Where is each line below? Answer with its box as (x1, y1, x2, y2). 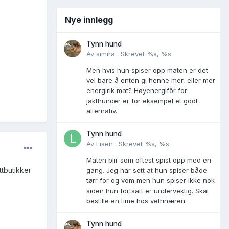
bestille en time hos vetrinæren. (86, 196, 187, 205)
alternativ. (86, 106, 117, 115)
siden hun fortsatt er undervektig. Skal (86, 186, 209, 195)
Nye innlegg (65, 14, 113, 25)
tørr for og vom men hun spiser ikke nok (86, 176, 215, 185)
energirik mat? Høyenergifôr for (86, 86, 187, 95)
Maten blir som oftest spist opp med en (86, 155, 211, 164)
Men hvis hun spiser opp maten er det (86, 65, 208, 74)
